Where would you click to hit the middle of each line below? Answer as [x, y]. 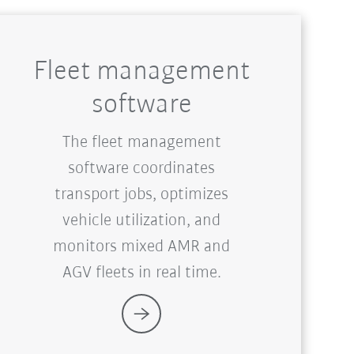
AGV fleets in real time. [141, 273]
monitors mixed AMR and [142, 247]
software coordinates [142, 169]
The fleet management [141, 143]
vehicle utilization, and [142, 221]
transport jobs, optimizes [142, 195]
